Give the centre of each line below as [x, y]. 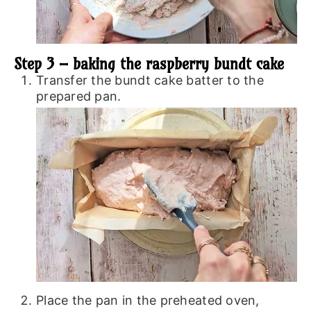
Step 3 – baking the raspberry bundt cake [149, 64]
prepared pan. [78, 96]
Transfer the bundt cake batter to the [150, 81]
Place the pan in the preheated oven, [148, 300]
